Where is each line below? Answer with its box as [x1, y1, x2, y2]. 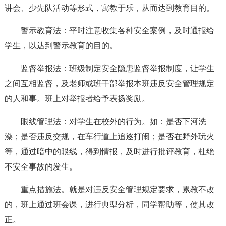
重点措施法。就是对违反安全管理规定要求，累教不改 [20, 185, 214, 194]
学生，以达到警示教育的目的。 [4, 41, 118, 50]
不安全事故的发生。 [4, 162, 77, 171]
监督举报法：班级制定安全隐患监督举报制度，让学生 [20, 64, 214, 73]
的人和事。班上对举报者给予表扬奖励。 [4, 94, 150, 103]
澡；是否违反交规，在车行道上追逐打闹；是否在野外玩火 [4, 132, 214, 141]
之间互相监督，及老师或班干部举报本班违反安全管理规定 [4, 79, 214, 88]
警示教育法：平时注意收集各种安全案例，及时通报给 [20, 26, 214, 35]
